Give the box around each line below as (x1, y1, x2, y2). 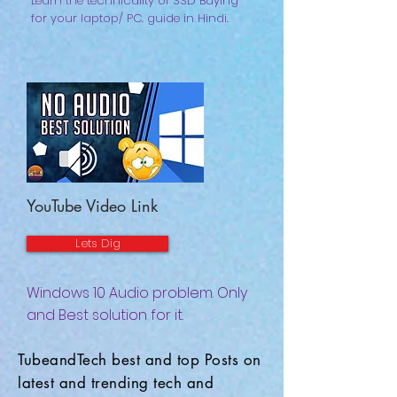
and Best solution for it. (27, 305, 183, 325)
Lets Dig (74, 235, 121, 252)
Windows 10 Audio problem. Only (27, 283, 247, 303)
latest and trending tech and (18, 373, 214, 393)
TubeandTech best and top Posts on (18, 350, 261, 370)
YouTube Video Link (27, 195, 158, 216)
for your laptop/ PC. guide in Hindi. (31, 10, 229, 27)
